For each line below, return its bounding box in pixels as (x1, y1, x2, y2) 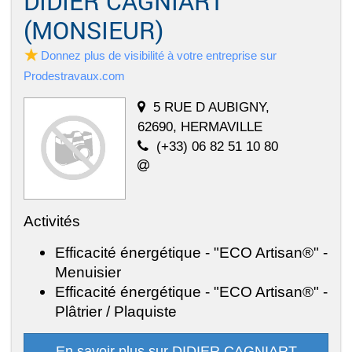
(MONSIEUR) (24, 13, 163, 46)
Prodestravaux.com (24, 68, 125, 82)
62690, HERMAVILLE (137, 118, 262, 134)
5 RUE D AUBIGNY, (153, 98, 269, 115)
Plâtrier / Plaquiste (55, 302, 177, 320)
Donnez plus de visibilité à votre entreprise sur (41, 48, 277, 62)
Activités (24, 211, 80, 229)
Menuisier (55, 262, 121, 280)
